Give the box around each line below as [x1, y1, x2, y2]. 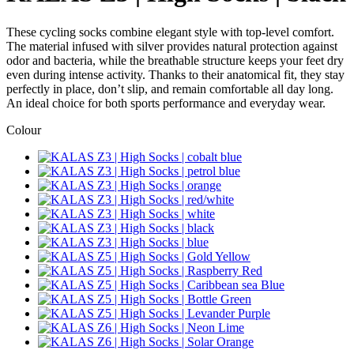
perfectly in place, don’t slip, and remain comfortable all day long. [6, 81, 333, 96]
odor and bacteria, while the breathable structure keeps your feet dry [6, 53, 344, 67]
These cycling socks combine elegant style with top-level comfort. [6, 24, 334, 39]
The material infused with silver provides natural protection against [6, 39, 337, 53]
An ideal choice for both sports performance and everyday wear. [6, 96, 326, 110]
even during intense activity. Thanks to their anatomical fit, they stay [6, 67, 345, 81]
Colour [6, 122, 41, 137]
